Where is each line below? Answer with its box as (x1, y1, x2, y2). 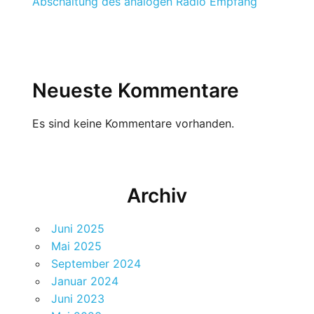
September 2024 (51, 257, 142, 271)
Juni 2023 (51, 292, 105, 306)
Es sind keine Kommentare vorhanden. (32, 116, 235, 131)
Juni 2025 (51, 221, 105, 236)
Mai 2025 (51, 239, 102, 254)
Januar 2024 (51, 274, 119, 289)
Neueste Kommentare (32, 78, 240, 103)
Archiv (127, 184, 187, 208)
